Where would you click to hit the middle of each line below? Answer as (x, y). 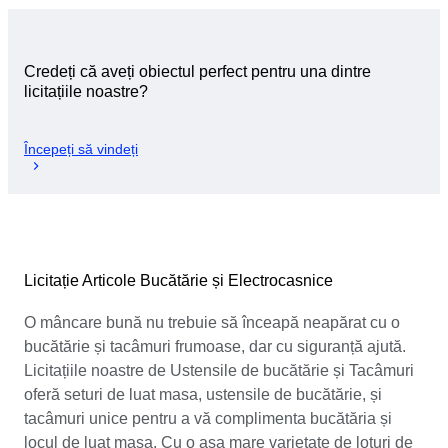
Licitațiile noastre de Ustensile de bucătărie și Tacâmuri (219, 370)
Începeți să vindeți (81, 148)
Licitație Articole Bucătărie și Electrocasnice (178, 280)
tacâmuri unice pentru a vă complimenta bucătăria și (208, 418)
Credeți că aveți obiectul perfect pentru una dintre (197, 72)
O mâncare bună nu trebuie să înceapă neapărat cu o (212, 322)
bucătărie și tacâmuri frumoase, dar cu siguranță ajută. (215, 346)
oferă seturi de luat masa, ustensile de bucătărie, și (203, 394)
